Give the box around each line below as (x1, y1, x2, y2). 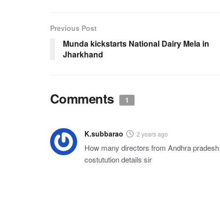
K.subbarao (84, 128, 123, 138)
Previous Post (50, 23, 97, 33)
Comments (50, 89, 117, 108)
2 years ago (137, 129, 168, 138)
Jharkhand (63, 48, 103, 60)
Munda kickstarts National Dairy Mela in (63, 37, 209, 49)
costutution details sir (84, 154, 152, 165)
